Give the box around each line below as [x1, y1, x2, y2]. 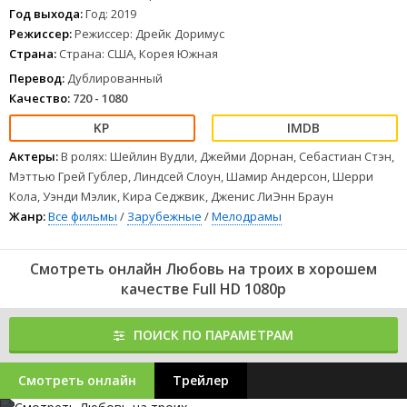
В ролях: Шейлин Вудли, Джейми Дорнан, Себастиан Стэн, [61, 148, 394, 164]
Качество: [9, 90, 70, 106]
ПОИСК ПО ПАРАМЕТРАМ [134, 326, 293, 343]
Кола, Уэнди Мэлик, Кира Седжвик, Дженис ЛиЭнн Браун [9, 188, 333, 204]
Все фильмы [48, 208, 117, 224]
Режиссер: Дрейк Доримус [74, 25, 224, 42]
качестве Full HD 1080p [121, 279, 286, 299]
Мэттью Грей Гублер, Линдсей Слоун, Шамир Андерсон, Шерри [9, 168, 373, 184]
